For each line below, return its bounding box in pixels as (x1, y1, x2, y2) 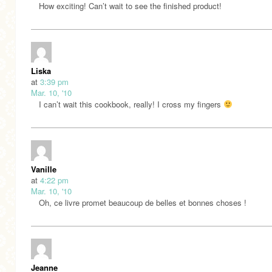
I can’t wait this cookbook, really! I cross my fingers (39, 98, 223, 110)
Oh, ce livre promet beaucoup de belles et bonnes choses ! (39, 196, 246, 208)
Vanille (31, 163, 56, 175)
